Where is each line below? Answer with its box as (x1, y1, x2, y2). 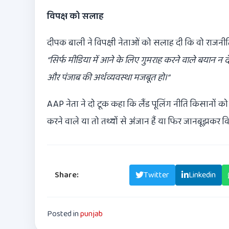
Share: (55, 168, 79, 181)
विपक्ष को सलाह (47, 9, 103, 24)
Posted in (47, 207, 80, 220)
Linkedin (189, 168, 216, 181)
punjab (80, 207, 103, 220)
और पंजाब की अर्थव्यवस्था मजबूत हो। (47, 70, 167, 85)
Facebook (90, 168, 123, 181)
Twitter (144, 168, 169, 181)
